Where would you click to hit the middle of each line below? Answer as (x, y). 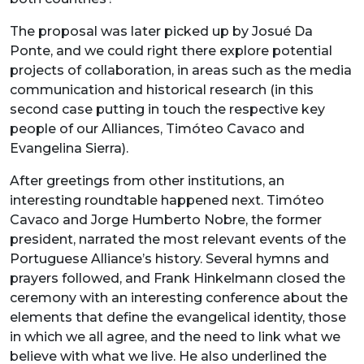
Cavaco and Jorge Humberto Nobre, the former (166, 219)
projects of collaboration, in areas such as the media (181, 70)
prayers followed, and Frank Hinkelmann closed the (178, 278)
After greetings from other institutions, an (147, 180)
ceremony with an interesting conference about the (179, 297)
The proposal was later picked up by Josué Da (161, 31)
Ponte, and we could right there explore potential (171, 50)
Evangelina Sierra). (69, 148)
